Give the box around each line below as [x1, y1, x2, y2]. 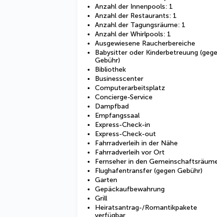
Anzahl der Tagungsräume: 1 [95, 21, 186, 29]
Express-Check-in [95, 121, 150, 129]
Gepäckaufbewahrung [95, 185, 165, 193]
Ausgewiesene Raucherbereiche [95, 39, 195, 47]
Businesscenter [95, 75, 143, 83]
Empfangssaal [95, 111, 139, 120]
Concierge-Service [95, 93, 153, 101]
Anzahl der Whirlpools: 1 [95, 30, 171, 38]
